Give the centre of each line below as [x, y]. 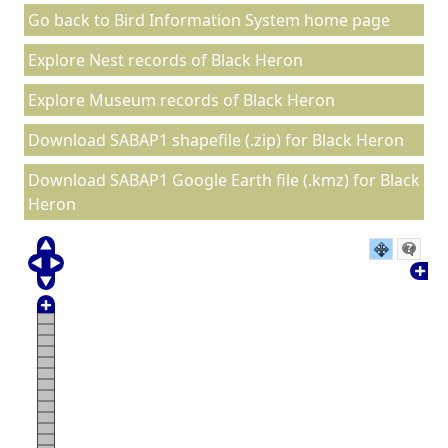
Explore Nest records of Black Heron [165, 60]
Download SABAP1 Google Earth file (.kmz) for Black [224, 180]
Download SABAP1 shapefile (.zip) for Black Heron [216, 140]
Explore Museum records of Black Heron [181, 100]
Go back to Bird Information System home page [209, 20]
